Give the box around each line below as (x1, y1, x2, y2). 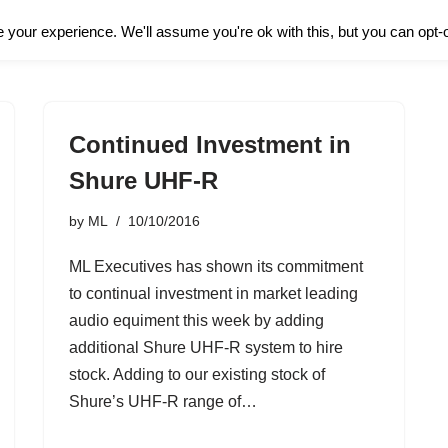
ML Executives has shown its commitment (69, 258, 363, 275)
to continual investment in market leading (69, 285, 358, 302)
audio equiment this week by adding (69, 312, 324, 329)
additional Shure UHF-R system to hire (69, 339, 343, 356)
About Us (277, 13, 343, 30)
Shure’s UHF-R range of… (69, 393, 261, 410)
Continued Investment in (69, 131, 351, 158)
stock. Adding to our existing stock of (69, 366, 325, 383)
